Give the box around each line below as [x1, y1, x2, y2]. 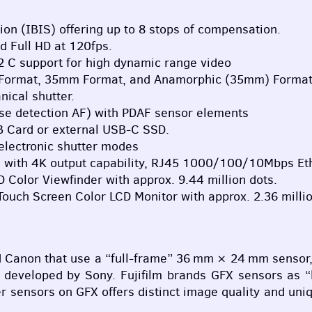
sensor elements [151, 104, 249, 121]
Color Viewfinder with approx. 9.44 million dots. [5, 171, 277, 188]
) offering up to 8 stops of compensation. [51, 20, 281, 38]
